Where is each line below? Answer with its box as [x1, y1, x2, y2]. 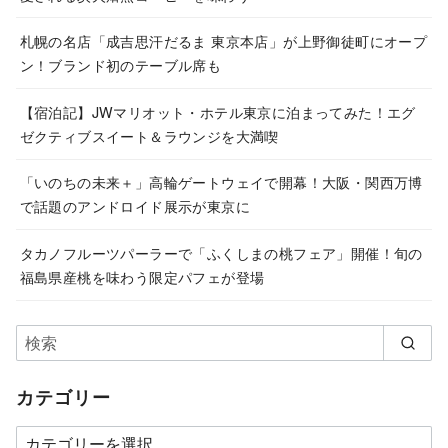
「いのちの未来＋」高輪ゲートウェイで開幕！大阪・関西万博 [19, 171, 423, 193]
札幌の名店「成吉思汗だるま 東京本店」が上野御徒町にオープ [19, 30, 428, 52]
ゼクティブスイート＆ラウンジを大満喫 [19, 124, 279, 146]
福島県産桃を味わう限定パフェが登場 [19, 265, 265, 287]
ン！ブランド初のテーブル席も [19, 54, 222, 76]
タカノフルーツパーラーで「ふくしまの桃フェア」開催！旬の [19, 241, 423, 263]
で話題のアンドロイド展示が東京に [19, 195, 250, 217]
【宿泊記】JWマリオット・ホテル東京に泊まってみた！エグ [19, 100, 416, 122]
